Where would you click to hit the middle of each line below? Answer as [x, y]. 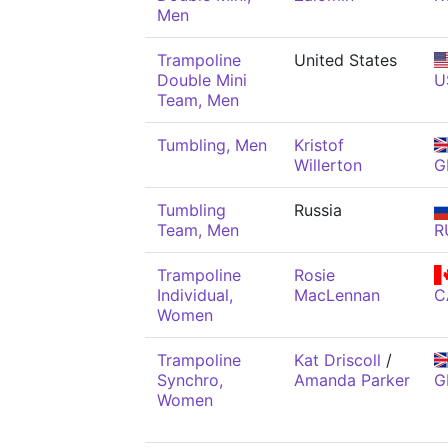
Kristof [319, 145]
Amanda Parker [352, 380]
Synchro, [190, 380]
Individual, [195, 295]
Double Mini [202, 80]
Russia [318, 210]
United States [345, 60]
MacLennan [337, 295]
